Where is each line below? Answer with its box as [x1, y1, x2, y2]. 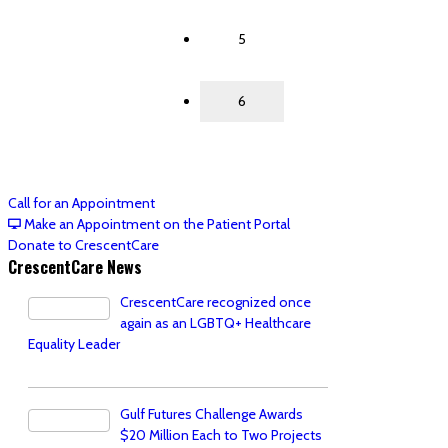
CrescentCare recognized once [120, 293, 311, 312]
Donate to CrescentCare [8, 236, 159, 255]
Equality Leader [28, 335, 120, 354]
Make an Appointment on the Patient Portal [24, 215, 290, 234]
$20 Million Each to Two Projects [120, 426, 322, 445]
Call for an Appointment [8, 194, 155, 213]
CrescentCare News [8, 255, 142, 280]
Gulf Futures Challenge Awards [120, 405, 303, 424]
